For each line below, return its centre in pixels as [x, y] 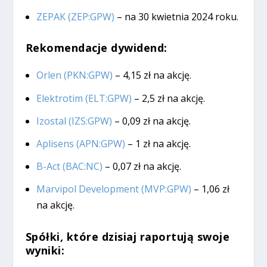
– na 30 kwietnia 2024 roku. [176, 17]
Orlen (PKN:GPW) [74, 75]
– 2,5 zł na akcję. [168, 98]
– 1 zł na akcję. [158, 143]
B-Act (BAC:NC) [69, 167]
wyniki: [45, 250]
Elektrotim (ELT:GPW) [84, 98]
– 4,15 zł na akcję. [152, 75]
